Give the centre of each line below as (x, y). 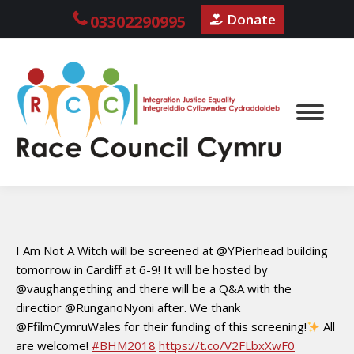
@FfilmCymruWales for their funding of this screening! (161, 327)
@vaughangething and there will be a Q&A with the (154, 289)
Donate (251, 19)
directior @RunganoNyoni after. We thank (128, 308)
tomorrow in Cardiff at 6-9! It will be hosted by (142, 270)
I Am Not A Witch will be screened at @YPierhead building (172, 251)
